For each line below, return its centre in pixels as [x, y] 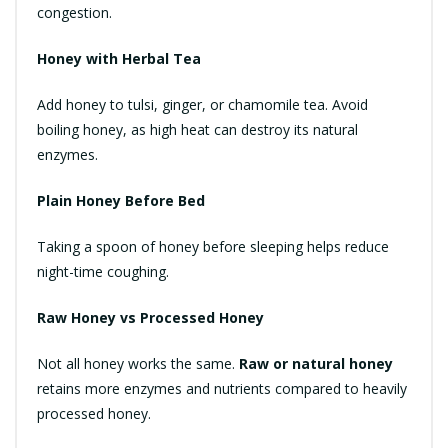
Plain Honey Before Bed [121, 200]
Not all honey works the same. [138, 363]
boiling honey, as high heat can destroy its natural [197, 129]
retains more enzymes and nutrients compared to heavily [222, 388]
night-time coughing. [103, 271]
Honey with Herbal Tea [119, 58]
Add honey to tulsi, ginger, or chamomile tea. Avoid [202, 104]
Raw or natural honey [316, 363]
